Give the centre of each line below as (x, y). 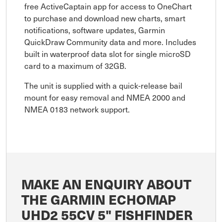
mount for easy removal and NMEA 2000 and (105, 97)
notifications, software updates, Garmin (95, 30)
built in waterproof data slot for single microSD (108, 54)
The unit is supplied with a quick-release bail (103, 85)
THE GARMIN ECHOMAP (99, 199)
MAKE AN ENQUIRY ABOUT (106, 184)
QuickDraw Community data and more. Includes (110, 42)
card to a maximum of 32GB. (75, 66)
